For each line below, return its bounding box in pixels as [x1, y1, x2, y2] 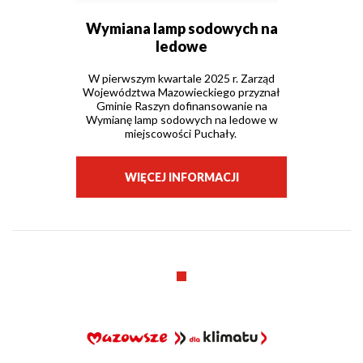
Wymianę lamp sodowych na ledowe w [85, 112, 278, 126]
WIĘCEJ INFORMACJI [124, 169, 239, 184]
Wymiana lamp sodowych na [85, 19, 278, 37]
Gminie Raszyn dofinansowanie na [96, 98, 267, 113]
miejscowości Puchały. [124, 126, 239, 140]
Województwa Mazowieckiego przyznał [83, 84, 280, 99]
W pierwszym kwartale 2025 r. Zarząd [88, 70, 275, 85]
